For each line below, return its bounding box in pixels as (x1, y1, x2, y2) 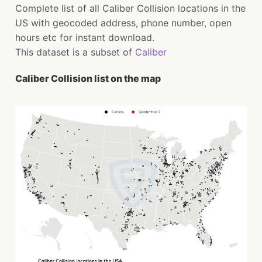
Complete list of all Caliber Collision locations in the (15, 2, 246, 15)
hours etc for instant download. (15, 32, 154, 44)
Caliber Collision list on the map (15, 73, 161, 85)
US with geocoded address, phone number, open (15, 17, 232, 29)
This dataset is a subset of (15, 46, 135, 58)
